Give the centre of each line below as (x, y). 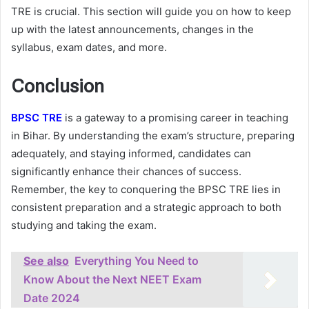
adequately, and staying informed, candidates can (131, 153)
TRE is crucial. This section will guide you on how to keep (151, 12)
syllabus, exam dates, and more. (89, 48)
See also (46, 260)
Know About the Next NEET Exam (112, 279)
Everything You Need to (137, 260)
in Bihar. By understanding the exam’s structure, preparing (153, 135)
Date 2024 (52, 298)
